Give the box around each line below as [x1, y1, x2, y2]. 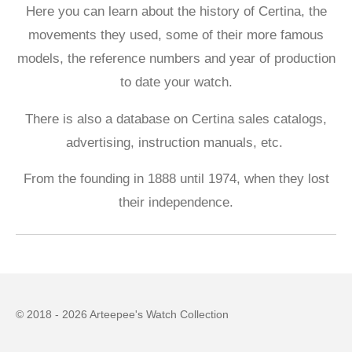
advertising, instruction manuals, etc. [65, 134, 287, 150]
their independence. [119, 195, 233, 211]
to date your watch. [119, 75, 233, 90]
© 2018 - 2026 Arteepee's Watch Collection [16, 308, 229, 321]
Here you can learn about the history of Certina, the [25, 4, 327, 20]
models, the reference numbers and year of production [16, 51, 335, 67]
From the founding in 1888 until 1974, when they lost [23, 171, 329, 187]
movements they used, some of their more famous [28, 27, 324, 43]
